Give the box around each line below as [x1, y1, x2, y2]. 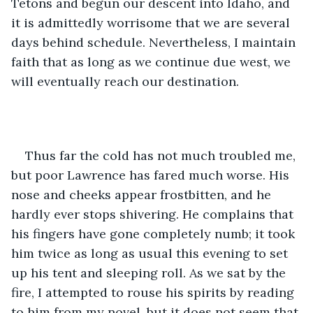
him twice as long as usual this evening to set [11, 245, 291, 261]
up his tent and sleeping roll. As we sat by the [11, 264, 289, 281]
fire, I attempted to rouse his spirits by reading [11, 284, 298, 300]
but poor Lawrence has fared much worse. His [11, 166, 293, 183]
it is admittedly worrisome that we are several [11, 14, 293, 31]
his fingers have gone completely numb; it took [11, 225, 298, 242]
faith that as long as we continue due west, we [11, 53, 294, 70]
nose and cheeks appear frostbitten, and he [11, 186, 275, 203]
